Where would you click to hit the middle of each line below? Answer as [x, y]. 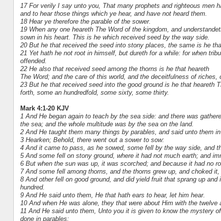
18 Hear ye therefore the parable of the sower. [85, 21]
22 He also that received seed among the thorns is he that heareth [114, 69]
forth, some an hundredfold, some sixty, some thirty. [94, 92]
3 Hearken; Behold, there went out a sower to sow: [92, 140]
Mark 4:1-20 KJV [44, 108]
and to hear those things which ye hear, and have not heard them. [113, 13]
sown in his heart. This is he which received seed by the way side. [115, 37]
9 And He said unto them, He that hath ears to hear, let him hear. [112, 195]
